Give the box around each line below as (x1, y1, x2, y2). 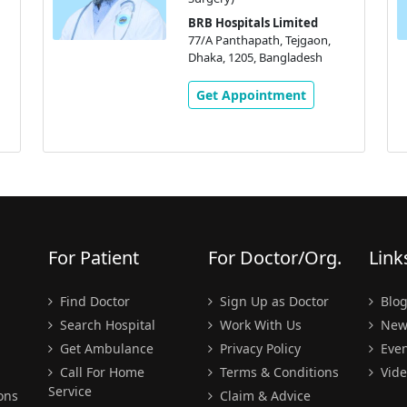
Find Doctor (55, 292, 130, 310)
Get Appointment (195, 85, 306, 104)
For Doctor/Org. (208, 244, 342, 270)
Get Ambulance (55, 339, 154, 357)
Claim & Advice (216, 386, 311, 404)
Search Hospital (55, 315, 155, 333)
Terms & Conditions (216, 362, 339, 381)
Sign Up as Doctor (216, 292, 329, 310)
